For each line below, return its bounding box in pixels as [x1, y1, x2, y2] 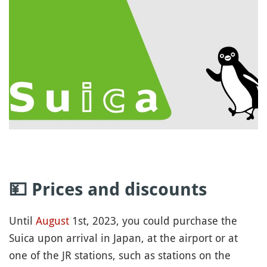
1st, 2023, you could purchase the [69, 213, 237, 228]
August [36, 213, 69, 228]
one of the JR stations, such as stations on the [9, 247, 231, 262]
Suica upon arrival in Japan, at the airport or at [9, 230, 238, 245]
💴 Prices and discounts [9, 178, 207, 200]
